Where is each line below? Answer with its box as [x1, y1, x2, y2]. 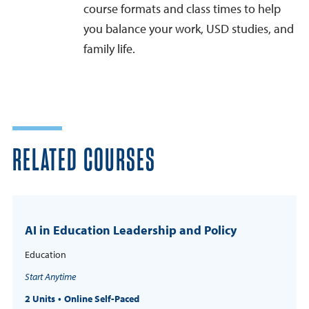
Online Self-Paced [64, 292, 139, 306]
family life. [83, 41, 135, 57]
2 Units [25, 292, 55, 306]
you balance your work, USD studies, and [83, 21, 294, 37]
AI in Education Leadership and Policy [25, 222, 237, 239]
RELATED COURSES [12, 146, 156, 177]
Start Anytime [25, 270, 76, 283]
